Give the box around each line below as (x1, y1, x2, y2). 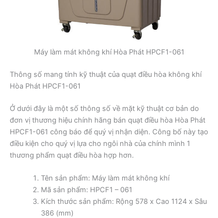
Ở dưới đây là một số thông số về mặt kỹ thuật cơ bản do (10, 104, 199, 113)
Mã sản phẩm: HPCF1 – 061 (40, 185, 132, 194)
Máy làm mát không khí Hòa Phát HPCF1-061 (34, 47, 184, 56)
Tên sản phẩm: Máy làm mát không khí (40, 173, 169, 182)
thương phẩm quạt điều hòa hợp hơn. (10, 150, 134, 160)
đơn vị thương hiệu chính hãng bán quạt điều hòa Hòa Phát (10, 115, 205, 125)
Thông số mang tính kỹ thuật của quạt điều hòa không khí (10, 70, 201, 79)
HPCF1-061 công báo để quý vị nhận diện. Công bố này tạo (10, 127, 208, 136)
